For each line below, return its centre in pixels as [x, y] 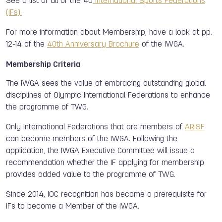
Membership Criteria [43, 65]
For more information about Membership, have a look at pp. [109, 33]
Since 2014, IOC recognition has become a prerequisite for [106, 195]
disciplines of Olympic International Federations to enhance [108, 96]
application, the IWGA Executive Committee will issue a [100, 151]
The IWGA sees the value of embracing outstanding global [106, 84]
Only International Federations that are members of [95, 127]
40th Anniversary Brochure [93, 45]
